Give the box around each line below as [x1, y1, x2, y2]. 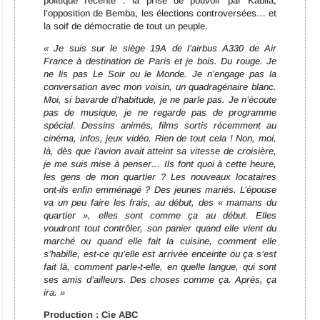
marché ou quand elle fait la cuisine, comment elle [44, 236, 276, 247]
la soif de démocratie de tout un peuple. [44, 21, 208, 32]
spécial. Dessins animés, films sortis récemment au [44, 120, 276, 131]
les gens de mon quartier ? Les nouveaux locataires [44, 171, 276, 183]
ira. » [44, 287, 65, 299]
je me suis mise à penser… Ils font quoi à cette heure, [44, 159, 276, 170]
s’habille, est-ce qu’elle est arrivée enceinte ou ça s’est [44, 249, 276, 260]
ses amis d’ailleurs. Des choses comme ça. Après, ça [44, 274, 276, 286]
